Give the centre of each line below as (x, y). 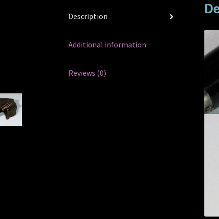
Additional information (108, 45)
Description (88, 16)
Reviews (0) (88, 73)
